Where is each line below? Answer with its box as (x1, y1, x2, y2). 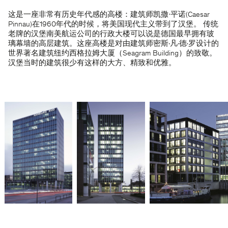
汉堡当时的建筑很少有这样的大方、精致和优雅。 (8, 60, 176, 67)
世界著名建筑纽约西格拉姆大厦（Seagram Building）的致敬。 (8, 50, 217, 58)
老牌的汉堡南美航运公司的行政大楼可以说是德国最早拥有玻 (8, 31, 214, 38)
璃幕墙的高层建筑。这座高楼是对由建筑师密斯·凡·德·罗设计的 (8, 40, 219, 48)
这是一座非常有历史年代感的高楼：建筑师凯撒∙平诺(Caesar (8, 11, 210, 19)
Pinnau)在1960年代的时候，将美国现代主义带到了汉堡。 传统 (8, 21, 218, 28)
